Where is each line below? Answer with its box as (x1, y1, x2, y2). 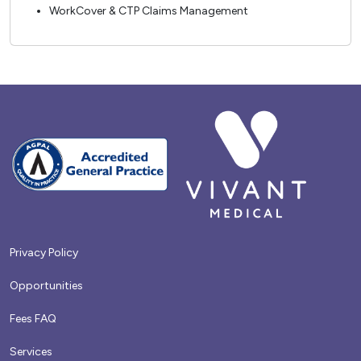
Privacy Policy (10, 245, 78, 259)
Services (10, 344, 52, 359)
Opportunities (10, 278, 83, 293)
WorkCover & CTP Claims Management (49, 3, 248, 18)
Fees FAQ (10, 311, 56, 326)
